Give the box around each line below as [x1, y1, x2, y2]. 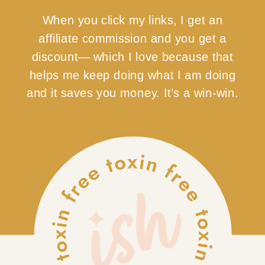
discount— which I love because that [31, 50, 234, 64]
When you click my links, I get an [42, 14, 223, 27]
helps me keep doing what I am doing [29, 68, 236, 82]
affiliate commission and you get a [38, 32, 227, 46]
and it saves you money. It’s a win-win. [27, 86, 238, 100]
